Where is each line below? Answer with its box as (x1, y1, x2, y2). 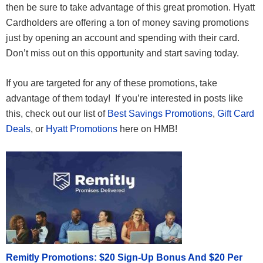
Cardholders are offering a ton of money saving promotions (6, 18, 249, 28)
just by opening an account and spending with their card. (6, 33, 240, 43)
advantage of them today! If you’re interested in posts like (6, 93, 243, 104)
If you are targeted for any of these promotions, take (6, 78, 217, 89)
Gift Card (217, 109, 254, 119)
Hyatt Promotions (46, 124, 117, 134)
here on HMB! (117, 124, 177, 134)
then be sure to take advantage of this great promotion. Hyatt (6, 2, 255, 13)
